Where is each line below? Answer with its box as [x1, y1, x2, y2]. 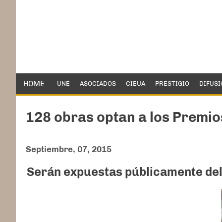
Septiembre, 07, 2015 [26, 144, 111, 154]
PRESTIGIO [155, 80, 189, 87]
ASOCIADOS [80, 80, 116, 87]
